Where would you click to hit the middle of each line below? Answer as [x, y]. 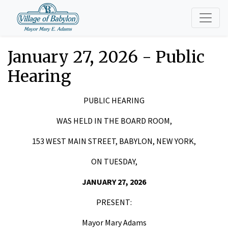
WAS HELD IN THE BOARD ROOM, [114, 121]
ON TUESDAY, [114, 161]
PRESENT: [114, 202]
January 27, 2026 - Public [106, 57]
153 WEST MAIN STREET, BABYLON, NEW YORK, [114, 141]
